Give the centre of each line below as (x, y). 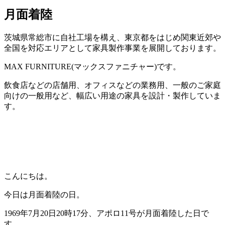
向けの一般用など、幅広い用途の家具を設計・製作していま (113, 95)
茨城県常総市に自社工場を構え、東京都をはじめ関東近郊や (113, 37)
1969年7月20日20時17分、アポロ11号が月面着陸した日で (106, 213)
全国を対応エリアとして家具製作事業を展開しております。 (113, 48)
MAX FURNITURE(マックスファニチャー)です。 (92, 66)
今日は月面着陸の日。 (44, 194)
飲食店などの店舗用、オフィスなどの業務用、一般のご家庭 (113, 85)
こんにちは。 (28, 176)
